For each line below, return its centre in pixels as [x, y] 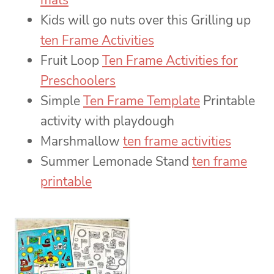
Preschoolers [78, 81]
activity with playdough [107, 121]
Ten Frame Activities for [170, 61]
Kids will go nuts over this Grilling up [146, 20]
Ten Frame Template [142, 101]
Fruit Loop [71, 61]
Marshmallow [82, 142]
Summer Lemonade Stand [116, 162]
